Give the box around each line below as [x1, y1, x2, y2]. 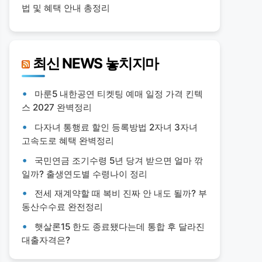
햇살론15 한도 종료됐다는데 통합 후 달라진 [35, 220, 205, 232]
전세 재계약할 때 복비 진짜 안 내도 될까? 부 [35, 188, 207, 199]
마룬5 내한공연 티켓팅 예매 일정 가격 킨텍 [35, 88, 203, 100]
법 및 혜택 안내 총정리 [22, 2, 110, 14]
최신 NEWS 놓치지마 [32, 54, 159, 73]
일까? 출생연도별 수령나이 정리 [22, 168, 147, 180]
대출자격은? [22, 234, 70, 246]
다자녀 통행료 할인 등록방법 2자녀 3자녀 [35, 121, 198, 133]
